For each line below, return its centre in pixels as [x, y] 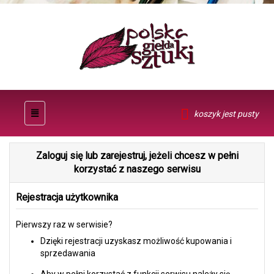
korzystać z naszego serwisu [137, 169]
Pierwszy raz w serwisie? [64, 225]
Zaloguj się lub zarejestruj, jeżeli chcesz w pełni [137, 156]
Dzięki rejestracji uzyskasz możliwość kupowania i [136, 241]
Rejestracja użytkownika [67, 198]
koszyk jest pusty [226, 114]
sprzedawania [68, 254]
